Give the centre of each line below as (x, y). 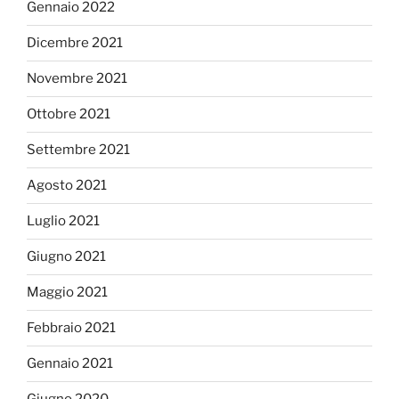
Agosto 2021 (67, 186)
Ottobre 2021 (69, 114)
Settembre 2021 (78, 150)
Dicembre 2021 (75, 43)
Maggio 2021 (67, 293)
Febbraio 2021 (71, 328)
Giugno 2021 (66, 257)
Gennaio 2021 (70, 364)
